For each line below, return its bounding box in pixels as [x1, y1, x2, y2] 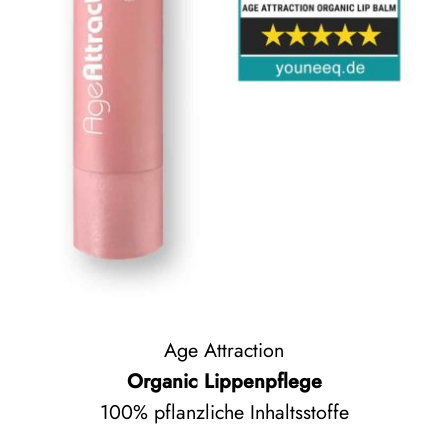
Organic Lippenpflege [126, 366, 322, 395]
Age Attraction [164, 335, 284, 364]
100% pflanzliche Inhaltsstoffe [99, 397, 349, 426]
